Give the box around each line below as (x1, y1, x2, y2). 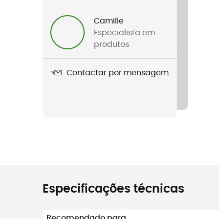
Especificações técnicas (43, 183, 184, 195)
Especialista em (94, 29, 155, 37)
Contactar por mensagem (66, 68, 169, 77)
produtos (94, 41, 130, 48)
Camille (94, 17, 124, 25)
